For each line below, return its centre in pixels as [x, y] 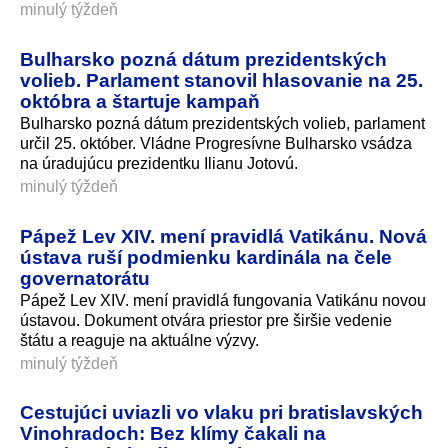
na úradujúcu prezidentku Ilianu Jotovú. [159, 163]
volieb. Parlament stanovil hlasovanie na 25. [221, 79]
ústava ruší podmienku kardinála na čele [206, 256]
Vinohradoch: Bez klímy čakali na [173, 433]
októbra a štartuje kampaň [140, 100]
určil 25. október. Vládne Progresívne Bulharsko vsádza [216, 143]
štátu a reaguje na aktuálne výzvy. [139, 340]
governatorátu [85, 277]
